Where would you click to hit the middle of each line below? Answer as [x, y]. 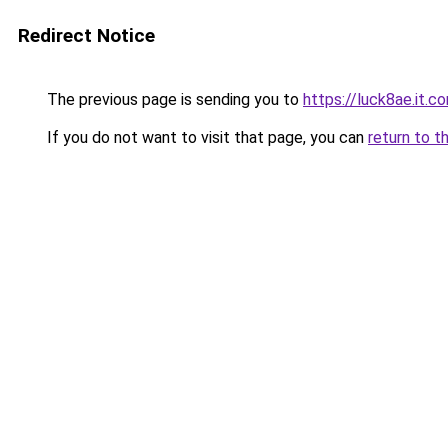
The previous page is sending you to [173, 99]
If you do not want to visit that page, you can [205, 137]
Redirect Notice [86, 35]
